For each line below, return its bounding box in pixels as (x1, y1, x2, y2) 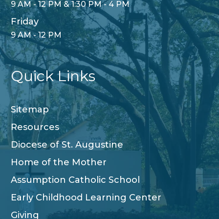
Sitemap (11, 104, 49, 115)
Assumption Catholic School (11, 175, 140, 186)
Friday (11, 16, 39, 27)
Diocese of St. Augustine (11, 139, 124, 151)
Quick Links (11, 67, 96, 86)
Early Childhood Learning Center (11, 192, 162, 203)
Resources (11, 122, 60, 133)
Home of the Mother (11, 157, 107, 168)
